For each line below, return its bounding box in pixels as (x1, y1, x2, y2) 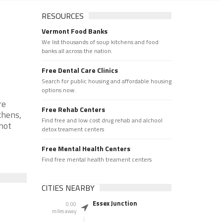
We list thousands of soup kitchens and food (41, 37, 159, 47)
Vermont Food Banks (41, 26, 108, 36)
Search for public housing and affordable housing (41, 76, 171, 86)
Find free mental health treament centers (41, 155, 152, 164)
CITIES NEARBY (41, 182, 95, 194)
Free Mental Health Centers (41, 143, 130, 154)
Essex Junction (92, 198, 137, 208)
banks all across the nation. (41, 46, 112, 55)
